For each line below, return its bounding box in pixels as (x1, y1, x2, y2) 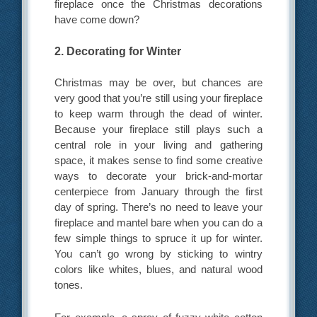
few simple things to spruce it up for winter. (54, 232, 263, 245)
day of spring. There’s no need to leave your (54, 201, 263, 214)
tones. (54, 279, 83, 292)
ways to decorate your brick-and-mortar (54, 170, 263, 183)
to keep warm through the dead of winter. (54, 108, 263, 120)
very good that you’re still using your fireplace (54, 92, 263, 105)
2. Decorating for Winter (54, 45, 182, 58)
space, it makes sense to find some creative (54, 154, 263, 167)
